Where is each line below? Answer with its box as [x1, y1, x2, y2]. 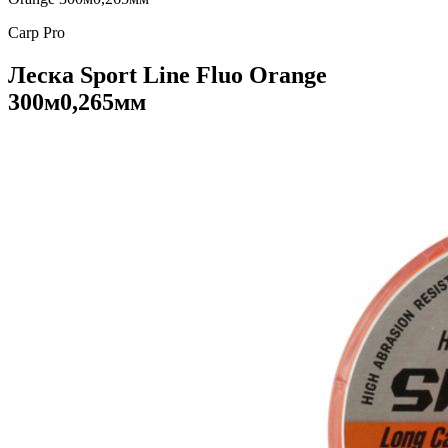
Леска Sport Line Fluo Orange [8, 61, 327, 88]
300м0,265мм [8, 88, 146, 115]
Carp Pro [8, 24, 65, 41]
